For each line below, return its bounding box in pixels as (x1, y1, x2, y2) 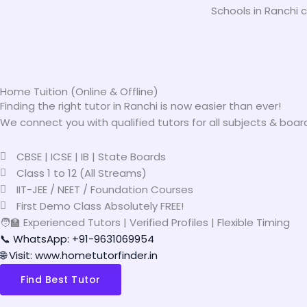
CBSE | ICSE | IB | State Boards (16, 149, 166, 164)
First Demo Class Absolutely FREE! (16, 198, 184, 213)
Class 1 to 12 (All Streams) (16, 165, 147, 180)
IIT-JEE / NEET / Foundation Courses (16, 182, 193, 197)
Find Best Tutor (21, 272, 101, 286)
